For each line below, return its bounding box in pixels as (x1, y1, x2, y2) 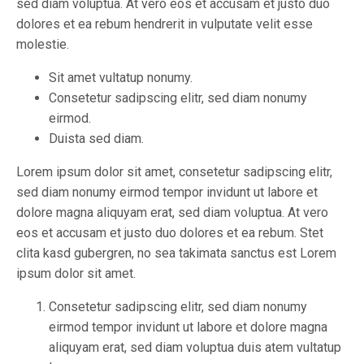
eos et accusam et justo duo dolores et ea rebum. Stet (16, 225, 323, 241)
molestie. (16, 37, 69, 53)
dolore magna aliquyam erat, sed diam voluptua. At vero (16, 205, 328, 221)
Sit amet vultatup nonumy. (49, 70, 193, 86)
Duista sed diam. (49, 131, 144, 147)
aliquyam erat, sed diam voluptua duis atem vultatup (49, 340, 341, 356)
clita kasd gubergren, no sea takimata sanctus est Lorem (16, 245, 336, 262)
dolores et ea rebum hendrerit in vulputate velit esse (16, 16, 313, 32)
